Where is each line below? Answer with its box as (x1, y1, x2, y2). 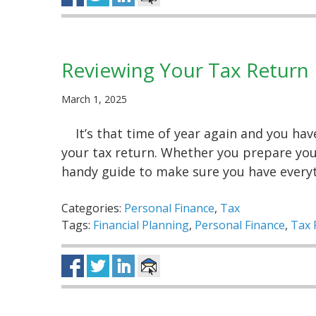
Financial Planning (93, 217, 189, 233)
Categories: (61, 200, 124, 217)
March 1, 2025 (61, 92, 127, 107)
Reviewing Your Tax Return (61, 56, 309, 84)
